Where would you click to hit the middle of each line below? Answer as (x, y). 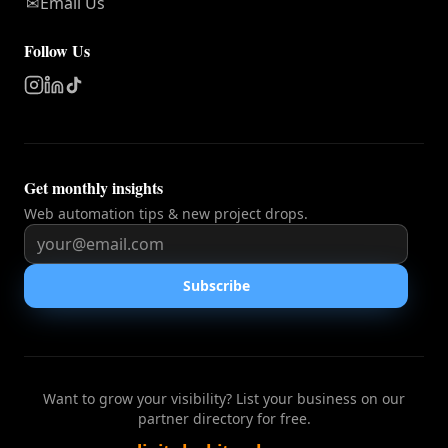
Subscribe (216, 285)
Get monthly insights (93, 187)
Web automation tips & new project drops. (166, 213)
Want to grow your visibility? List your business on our (224, 398)
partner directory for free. (224, 418)
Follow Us (57, 50)
